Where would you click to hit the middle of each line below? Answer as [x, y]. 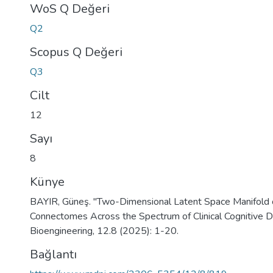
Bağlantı [53, 254]
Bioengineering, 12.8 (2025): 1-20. [104, 231]
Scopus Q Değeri [76, 52]
